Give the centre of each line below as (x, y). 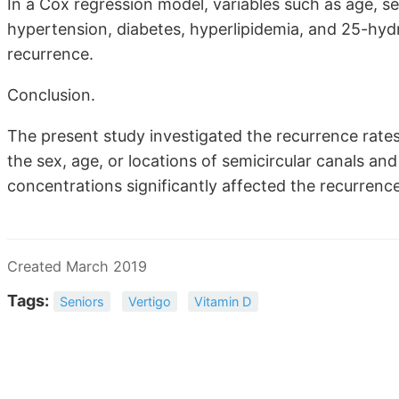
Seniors (82, 301)
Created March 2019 (77, 266)
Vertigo (149, 301)
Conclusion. (51, 94)
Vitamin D (223, 301)
